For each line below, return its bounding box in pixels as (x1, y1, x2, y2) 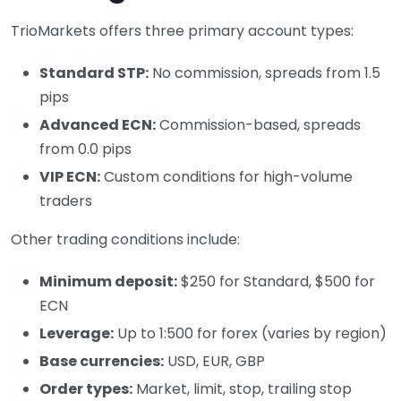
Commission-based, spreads (156, 114, 361, 135)
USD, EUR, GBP (164, 350, 265, 371)
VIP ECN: (39, 166, 100, 187)
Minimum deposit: (39, 270, 177, 292)
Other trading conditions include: (11, 228, 240, 250)
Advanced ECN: (39, 114, 156, 135)
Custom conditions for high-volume (100, 166, 353, 187)
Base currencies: (39, 350, 164, 371)
